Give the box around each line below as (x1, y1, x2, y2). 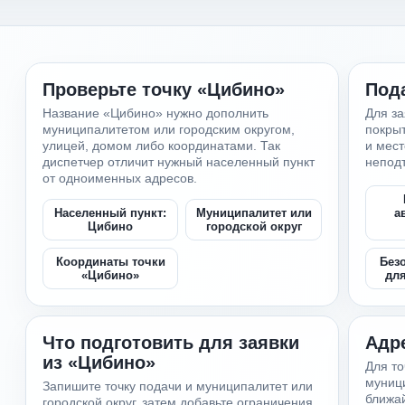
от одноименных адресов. (42, 171, 198, 185)
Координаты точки (55, 255, 165, 268)
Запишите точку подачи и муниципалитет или (42, 379, 314, 393)
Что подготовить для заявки (42, 333, 300, 353)
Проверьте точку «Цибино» (42, 80, 286, 99)
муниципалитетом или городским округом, (42, 122, 296, 137)
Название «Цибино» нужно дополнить (42, 106, 269, 120)
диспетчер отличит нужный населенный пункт (42, 155, 316, 169)
